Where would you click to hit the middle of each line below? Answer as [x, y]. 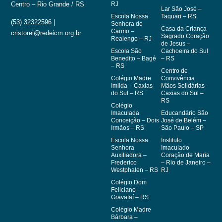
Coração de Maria [185, 155]
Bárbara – [124, 217]
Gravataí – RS [130, 197]
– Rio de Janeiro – [186, 162]
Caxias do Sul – [182, 93]
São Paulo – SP [182, 128]
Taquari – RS [178, 16]
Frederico [124, 162]
